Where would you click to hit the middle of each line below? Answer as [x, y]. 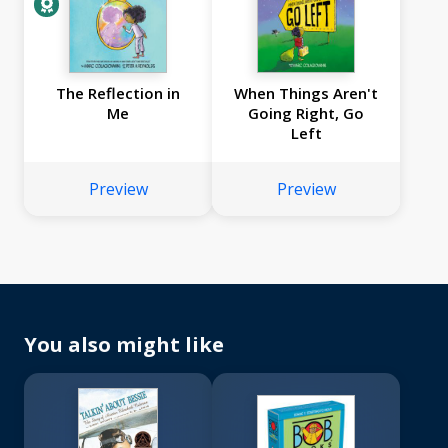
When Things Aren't [306, 93]
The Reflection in [118, 93]
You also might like [124, 345]
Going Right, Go [306, 113]
